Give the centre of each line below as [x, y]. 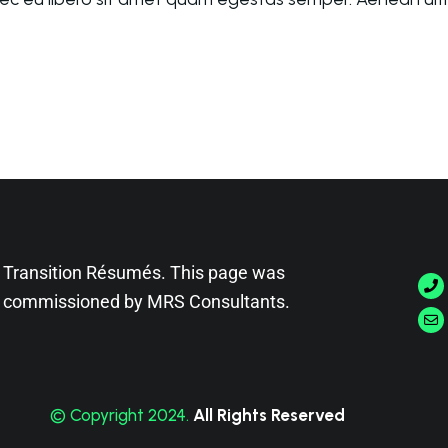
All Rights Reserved [268, 415]
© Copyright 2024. [121, 415]
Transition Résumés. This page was [144, 273]
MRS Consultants [216, 302]
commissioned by [75, 302]
